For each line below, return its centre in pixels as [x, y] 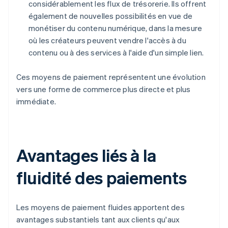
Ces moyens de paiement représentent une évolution [111, 77]
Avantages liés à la [87, 155]
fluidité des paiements [102, 178]
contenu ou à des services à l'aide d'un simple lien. [116, 53]
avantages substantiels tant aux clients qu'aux [98, 220]
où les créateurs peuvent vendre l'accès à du [107, 40]
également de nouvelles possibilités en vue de [111, 16]
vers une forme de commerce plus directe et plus [104, 89]
